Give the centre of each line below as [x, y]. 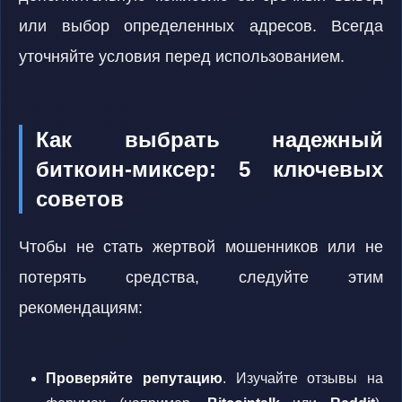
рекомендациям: [81, 308]
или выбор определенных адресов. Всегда [201, 26]
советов [80, 199]
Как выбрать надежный [210, 140]
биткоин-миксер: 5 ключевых [210, 169]
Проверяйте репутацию [134, 378]
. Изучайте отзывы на [302, 378]
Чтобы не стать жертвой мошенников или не [201, 247]
